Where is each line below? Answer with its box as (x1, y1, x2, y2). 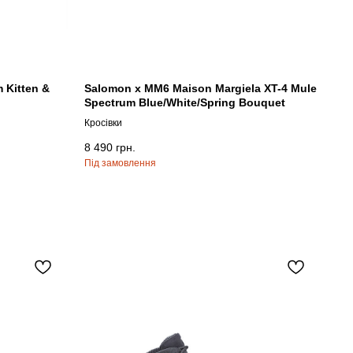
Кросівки (84, 117, 122, 128)
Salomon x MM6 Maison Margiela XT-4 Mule (84, 81, 317, 95)
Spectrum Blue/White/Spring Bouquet (84, 95, 285, 109)
